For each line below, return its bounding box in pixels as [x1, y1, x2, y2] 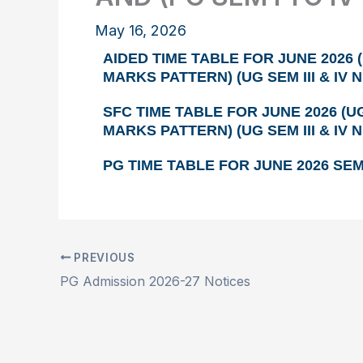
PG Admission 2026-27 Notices [60, 272, 250, 289]
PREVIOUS [70, 250, 135, 264]
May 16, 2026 [95, 22, 186, 39]
